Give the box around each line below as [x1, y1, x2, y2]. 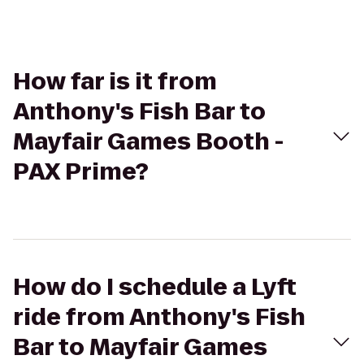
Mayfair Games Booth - [13, 126, 284, 158]
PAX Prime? [13, 156, 149, 188]
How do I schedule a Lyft [13, 271, 297, 303]
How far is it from [13, 66, 217, 97]
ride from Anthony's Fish [13, 301, 305, 333]
